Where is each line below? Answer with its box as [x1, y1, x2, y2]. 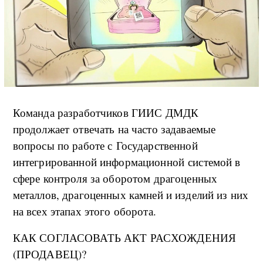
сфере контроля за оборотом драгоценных [12, 170, 218, 186]
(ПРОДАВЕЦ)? [12, 246, 87, 261]
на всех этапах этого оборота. [12, 203, 156, 218]
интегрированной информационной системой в [12, 154, 241, 169]
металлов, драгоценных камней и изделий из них [12, 187, 249, 202]
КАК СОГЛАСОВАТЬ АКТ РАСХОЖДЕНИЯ [12, 230, 237, 245]
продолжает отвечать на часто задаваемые [12, 121, 216, 136]
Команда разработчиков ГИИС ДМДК [12, 104, 199, 120]
